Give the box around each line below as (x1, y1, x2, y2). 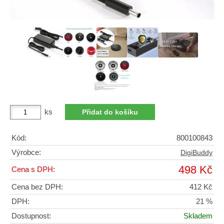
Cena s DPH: (11, 165, 55, 174)
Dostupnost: (11, 212, 51, 220)
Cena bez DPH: (11, 183, 63, 191)
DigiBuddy (180, 149, 212, 157)
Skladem (183, 212, 212, 220)
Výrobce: (11, 148, 41, 157)
